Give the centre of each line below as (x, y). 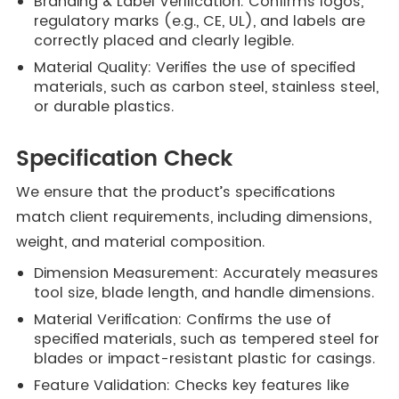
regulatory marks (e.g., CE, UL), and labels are (199, 21)
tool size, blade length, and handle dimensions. (204, 293)
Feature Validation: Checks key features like (191, 385)
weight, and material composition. (140, 242)
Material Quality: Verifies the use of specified (194, 67)
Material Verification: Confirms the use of (182, 319)
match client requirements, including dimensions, (193, 217)
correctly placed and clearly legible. (163, 41)
